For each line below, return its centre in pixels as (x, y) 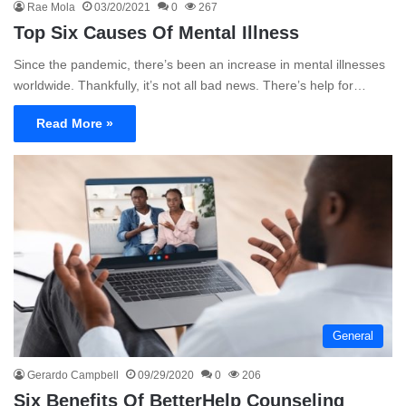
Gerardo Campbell (73, 375)
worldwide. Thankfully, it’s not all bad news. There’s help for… (190, 86)
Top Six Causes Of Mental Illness (156, 33)
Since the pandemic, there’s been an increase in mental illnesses (199, 65)
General (353, 335)
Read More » (75, 124)
